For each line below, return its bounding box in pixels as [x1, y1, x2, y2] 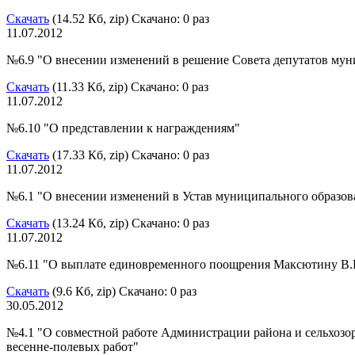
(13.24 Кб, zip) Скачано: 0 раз [49, 216, 209, 230]
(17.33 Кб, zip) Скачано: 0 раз [49, 147, 209, 162]
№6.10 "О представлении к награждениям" [6, 120, 240, 135]
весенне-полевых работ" [6, 339, 139, 353]
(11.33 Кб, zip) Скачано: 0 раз [49, 79, 208, 94]
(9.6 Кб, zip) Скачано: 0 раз [49, 284, 197, 298]
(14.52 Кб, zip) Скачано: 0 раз [49, 11, 209, 25]
